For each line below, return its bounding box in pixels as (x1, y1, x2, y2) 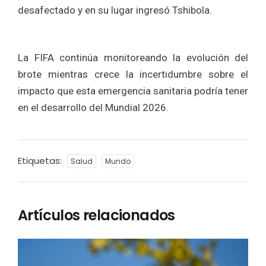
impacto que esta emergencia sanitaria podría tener (18, 85, 248, 97)
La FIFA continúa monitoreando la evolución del (18, 52, 248, 64)
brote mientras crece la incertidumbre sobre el (18, 68, 248, 81)
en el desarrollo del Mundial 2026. (18, 102, 169, 114)
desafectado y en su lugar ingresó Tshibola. (18, 4, 212, 17)
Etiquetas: (18, 154, 64, 167)
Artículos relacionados (18, 205, 175, 226)
